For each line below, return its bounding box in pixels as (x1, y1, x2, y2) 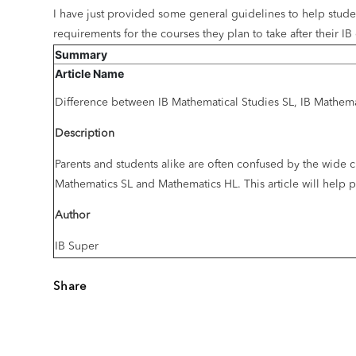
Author (55, 210, 91, 222)
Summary (55, 48, 108, 62)
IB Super (55, 241, 99, 253)
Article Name (55, 67, 125, 81)
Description (55, 128, 115, 140)
